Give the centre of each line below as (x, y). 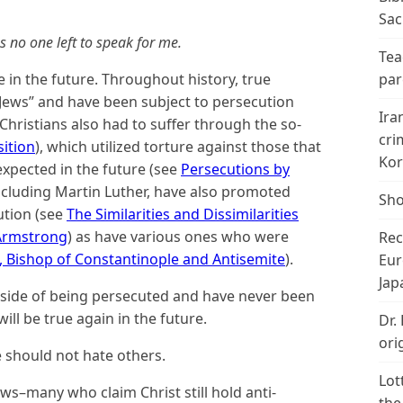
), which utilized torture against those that (178, 147)
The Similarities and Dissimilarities (183, 214)
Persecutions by (235, 169)
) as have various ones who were (178, 237)
